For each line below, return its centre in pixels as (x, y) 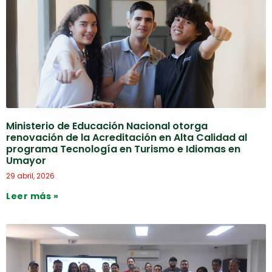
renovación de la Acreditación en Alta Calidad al (127, 138)
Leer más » (32, 196)
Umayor (26, 161)
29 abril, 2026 (30, 176)
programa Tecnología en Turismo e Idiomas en (123, 149)
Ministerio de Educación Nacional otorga (107, 126)
